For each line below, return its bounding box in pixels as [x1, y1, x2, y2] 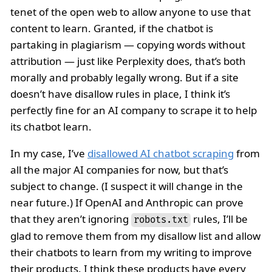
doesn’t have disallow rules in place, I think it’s [10, 86, 230, 101]
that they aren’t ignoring [10, 211, 131, 226]
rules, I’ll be [191, 211, 248, 226]
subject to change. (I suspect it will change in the [10, 178, 243, 193]
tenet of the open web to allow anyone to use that [10, 4, 251, 19]
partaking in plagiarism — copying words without [10, 37, 245, 52]
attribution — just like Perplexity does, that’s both [10, 53, 246, 68]
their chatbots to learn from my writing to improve [10, 245, 252, 259]
